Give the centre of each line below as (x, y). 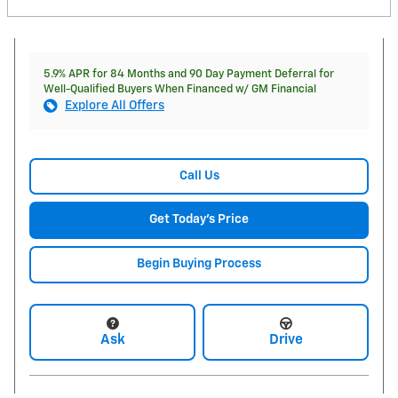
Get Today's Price (199, 220)
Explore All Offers (115, 105)
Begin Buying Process (199, 263)
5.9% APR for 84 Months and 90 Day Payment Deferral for (189, 74)
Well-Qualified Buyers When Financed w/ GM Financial (180, 89)
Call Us (199, 175)
